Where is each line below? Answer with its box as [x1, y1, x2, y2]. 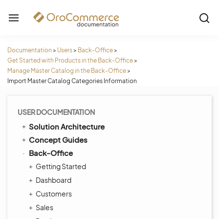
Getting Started [36, 162, 86, 171]
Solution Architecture [29, 122, 105, 131]
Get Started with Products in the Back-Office [7, 57, 133, 64]
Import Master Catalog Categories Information [7, 77, 137, 85]
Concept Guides [29, 135, 88, 144]
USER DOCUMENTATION [18, 108, 95, 116]
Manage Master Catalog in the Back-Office [7, 67, 126, 74]
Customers [36, 189, 72, 198]
